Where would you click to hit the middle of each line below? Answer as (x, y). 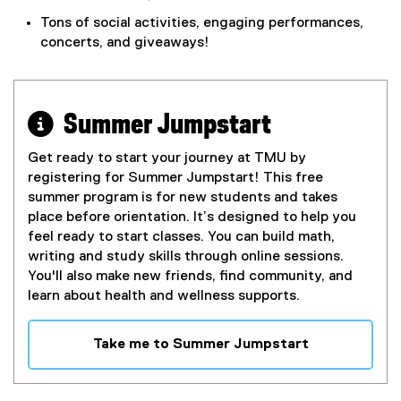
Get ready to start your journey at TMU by (167, 158)
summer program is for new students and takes (183, 197)
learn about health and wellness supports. (164, 296)
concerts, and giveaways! (125, 43)
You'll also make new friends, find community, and (190, 276)
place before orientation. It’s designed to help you (192, 217)
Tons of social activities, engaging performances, (202, 23)
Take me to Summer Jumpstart (200, 344)
